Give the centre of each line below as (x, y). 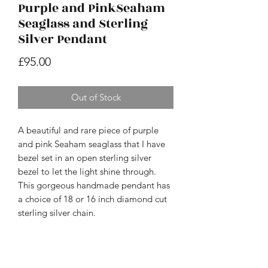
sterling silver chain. (57, 212)
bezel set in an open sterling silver (85, 157)
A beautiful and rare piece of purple (88, 130)
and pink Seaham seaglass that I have (92, 144)
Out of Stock (96, 97)
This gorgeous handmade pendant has (94, 185)
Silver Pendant (63, 39)
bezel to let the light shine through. (87, 171)
